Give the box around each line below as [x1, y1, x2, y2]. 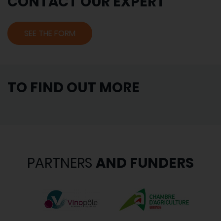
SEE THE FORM [24, 28, 75, 39]
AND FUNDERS [96, 153, 194, 173]
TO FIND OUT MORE [7, 78, 140, 98]
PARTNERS [27, 153, 96, 173]
